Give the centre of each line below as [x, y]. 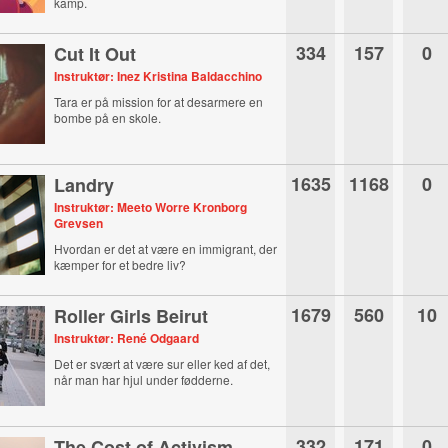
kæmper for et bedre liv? [120, 264]
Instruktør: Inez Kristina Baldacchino [158, 76]
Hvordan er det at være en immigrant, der [166, 248]
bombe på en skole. [108, 117]
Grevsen [79, 223]
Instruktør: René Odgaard [127, 338]
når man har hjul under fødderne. [144, 379]
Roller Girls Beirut [131, 316]
